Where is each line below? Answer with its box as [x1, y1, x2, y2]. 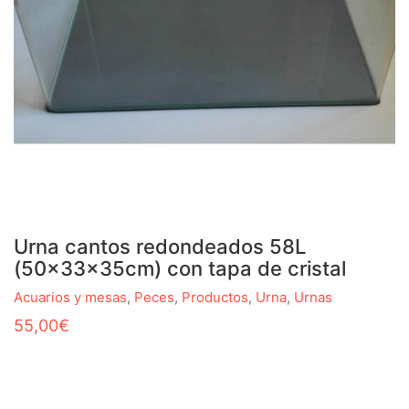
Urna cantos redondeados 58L [14, 234, 306, 258]
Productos [182, 288, 248, 306]
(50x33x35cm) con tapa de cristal [14, 256, 346, 280]
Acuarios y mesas [14, 288, 127, 306]
